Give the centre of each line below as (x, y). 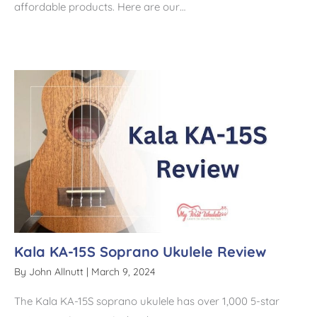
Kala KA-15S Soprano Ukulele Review (140, 251)
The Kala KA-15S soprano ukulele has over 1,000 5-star (147, 301)
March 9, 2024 (123, 271)
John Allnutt (58, 271)
